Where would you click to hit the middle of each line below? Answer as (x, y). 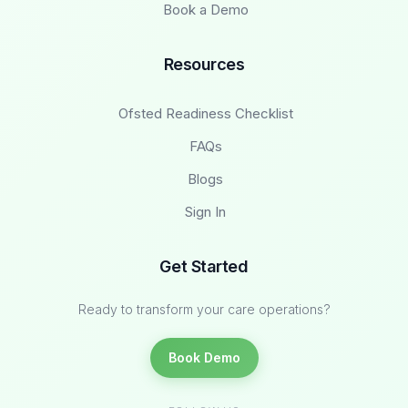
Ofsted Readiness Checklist (205, 113)
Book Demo (204, 357)
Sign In (205, 211)
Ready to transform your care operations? (204, 309)
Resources (204, 64)
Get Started (204, 266)
